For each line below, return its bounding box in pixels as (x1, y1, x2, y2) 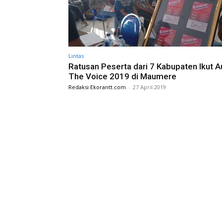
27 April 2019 (133, 83, 166, 91)
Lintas (68, 52, 84, 59)
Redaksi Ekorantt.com (68, 83, 126, 91)
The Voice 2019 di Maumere (68, 71, 176, 81)
